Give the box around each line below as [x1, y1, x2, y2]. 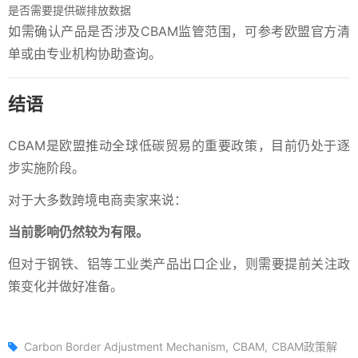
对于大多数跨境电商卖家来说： [8, 191, 187, 208]
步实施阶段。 [8, 159, 85, 176]
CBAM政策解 [272, 339, 337, 353]
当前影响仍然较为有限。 [8, 223, 149, 240]
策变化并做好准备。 [8, 277, 123, 294]
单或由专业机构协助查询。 [8, 45, 161, 62]
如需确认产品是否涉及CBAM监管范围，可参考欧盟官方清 [8, 22, 350, 39]
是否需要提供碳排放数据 [8, 2, 131, 17]
